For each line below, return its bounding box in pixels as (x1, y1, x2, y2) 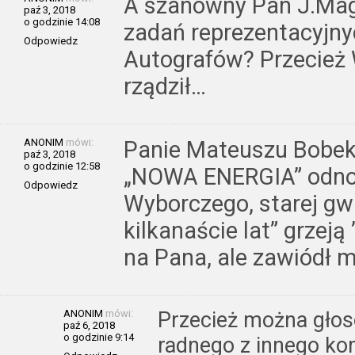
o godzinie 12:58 (24, 159, 100, 172)
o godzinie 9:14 (63, 330, 134, 343)
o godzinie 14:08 (24, 15, 100, 28)
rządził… (124, 72, 206, 100)
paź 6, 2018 (63, 319, 115, 331)
